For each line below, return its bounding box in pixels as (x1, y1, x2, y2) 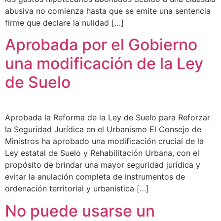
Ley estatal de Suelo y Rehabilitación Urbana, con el (5, 148, 199, 158)
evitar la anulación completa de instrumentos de (5, 172, 185, 182)
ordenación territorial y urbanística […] (5, 184, 149, 194)
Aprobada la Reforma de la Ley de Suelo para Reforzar (5, 112, 210, 123)
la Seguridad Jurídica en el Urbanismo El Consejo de (5, 124, 201, 135)
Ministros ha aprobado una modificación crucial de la (5, 136, 204, 147)
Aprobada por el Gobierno (5, 35, 197, 55)
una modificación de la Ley (5, 54, 203, 74)
